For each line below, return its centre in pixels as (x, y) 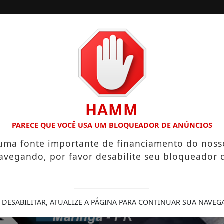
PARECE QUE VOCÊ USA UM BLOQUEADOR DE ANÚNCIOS (112, 125)
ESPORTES (87, 85)
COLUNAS (144, 85)
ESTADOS (32, 85)
